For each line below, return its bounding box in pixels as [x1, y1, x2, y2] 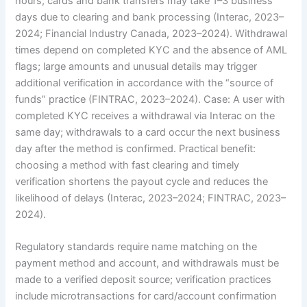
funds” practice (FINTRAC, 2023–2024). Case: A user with [15, 93, 286, 106]
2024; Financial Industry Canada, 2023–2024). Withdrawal [15, 27, 288, 40]
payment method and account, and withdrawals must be [15, 257, 280, 269]
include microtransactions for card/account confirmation [15, 290, 278, 302]
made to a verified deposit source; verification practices [15, 273, 272, 286]
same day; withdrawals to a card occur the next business [15, 125, 281, 138]
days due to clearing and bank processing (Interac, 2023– [15, 10, 284, 23]
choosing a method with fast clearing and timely [15, 158, 240, 171]
